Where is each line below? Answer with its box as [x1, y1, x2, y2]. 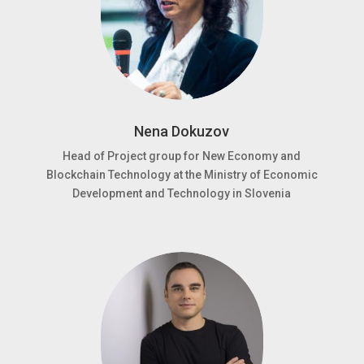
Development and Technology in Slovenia [72, 187, 292, 200]
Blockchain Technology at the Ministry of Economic [45, 168, 318, 181]
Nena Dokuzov [134, 123, 230, 140]
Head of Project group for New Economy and [63, 149, 301, 162]
